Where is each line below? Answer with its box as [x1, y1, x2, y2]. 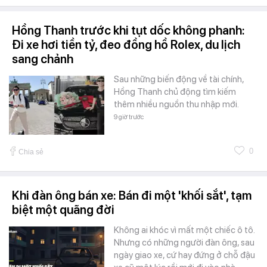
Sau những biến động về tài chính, [114, 74, 244, 85]
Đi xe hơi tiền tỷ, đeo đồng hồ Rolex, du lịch [12, 38, 240, 52]
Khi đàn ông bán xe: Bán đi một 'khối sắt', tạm [12, 188, 252, 203]
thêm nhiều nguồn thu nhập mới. [114, 99, 239, 110]
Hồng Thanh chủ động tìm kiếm [114, 86, 236, 98]
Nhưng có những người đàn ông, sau [114, 237, 254, 249]
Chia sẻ [18, 148, 44, 157]
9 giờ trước [114, 113, 144, 122]
